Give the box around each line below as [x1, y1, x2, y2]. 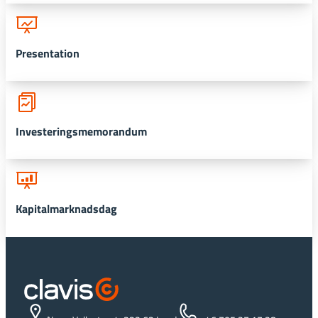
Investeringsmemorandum [16, 122, 148, 140]
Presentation [16, 44, 80, 62]
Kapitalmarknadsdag [16, 200, 118, 218]
